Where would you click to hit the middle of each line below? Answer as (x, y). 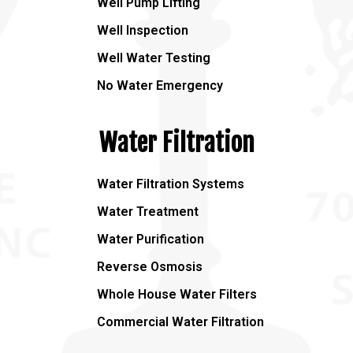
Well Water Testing (154, 58)
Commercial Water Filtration (180, 321)
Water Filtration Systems (171, 184)
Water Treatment (148, 211)
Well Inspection (143, 30)
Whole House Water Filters (177, 294)
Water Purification (150, 239)
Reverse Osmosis (150, 266)
